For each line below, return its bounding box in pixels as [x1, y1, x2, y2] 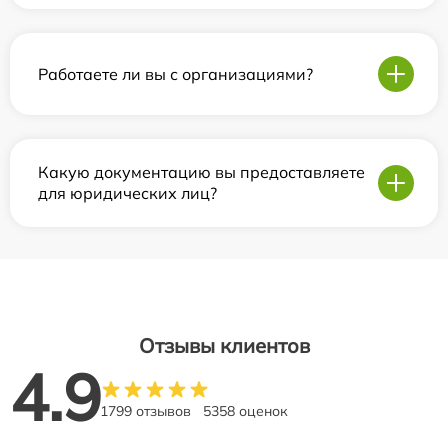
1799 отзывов [100, 402, 191, 420]
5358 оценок [203, 402, 288, 420]
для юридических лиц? [38, 183, 217, 203]
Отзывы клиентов [138, 333, 310, 358]
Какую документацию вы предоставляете [38, 162, 365, 182]
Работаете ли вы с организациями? [38, 63, 313, 84]
